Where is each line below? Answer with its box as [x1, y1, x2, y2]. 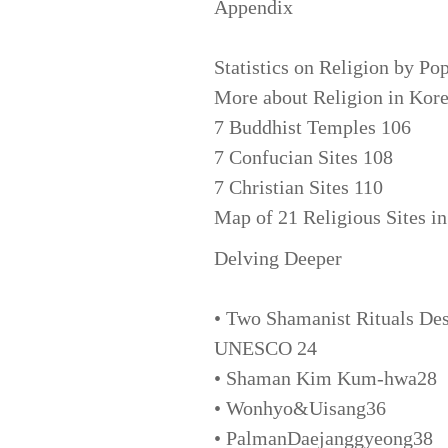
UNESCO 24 [213, 336, 317, 359]
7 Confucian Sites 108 [213, 145, 393, 168]
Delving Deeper [213, 246, 342, 269]
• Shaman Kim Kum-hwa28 [213, 366, 437, 389]
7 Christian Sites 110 [213, 175, 383, 198]
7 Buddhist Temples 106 [213, 115, 411, 138]
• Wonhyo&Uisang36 [213, 396, 386, 419]
